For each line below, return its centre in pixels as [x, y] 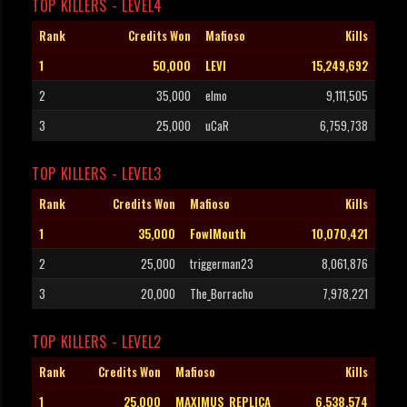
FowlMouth [218, 234]
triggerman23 [222, 264]
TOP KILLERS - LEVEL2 [97, 342]
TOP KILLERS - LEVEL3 [97, 174]
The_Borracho [222, 294]
